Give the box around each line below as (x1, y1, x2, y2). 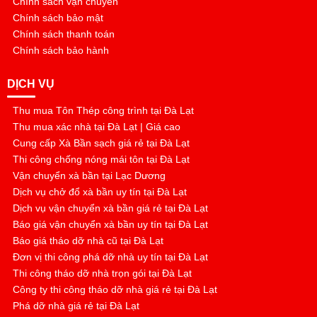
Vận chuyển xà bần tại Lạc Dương (7, 170, 166, 182)
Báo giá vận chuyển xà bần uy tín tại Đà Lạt (7, 219, 208, 231)
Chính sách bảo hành (7, 45, 109, 57)
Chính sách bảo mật (7, 12, 103, 24)
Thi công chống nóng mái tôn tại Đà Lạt (7, 154, 190, 166)
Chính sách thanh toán (7, 28, 115, 40)
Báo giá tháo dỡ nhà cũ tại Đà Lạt (7, 235, 163, 247)
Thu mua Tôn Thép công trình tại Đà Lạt (7, 105, 194, 117)
